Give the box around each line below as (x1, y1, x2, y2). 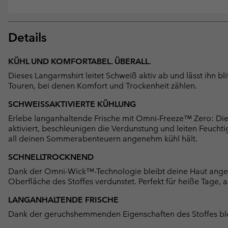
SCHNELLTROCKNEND (8, 152, 94, 162)
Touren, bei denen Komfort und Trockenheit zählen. (8, 81, 197, 91)
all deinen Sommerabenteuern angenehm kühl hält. (8, 134, 197, 144)
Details (8, 30, 47, 45)
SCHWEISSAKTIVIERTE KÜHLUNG (8, 99, 136, 109)
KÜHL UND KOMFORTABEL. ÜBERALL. (8, 56, 151, 67)
